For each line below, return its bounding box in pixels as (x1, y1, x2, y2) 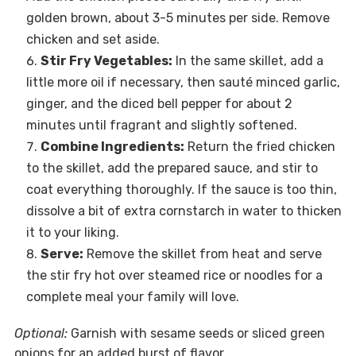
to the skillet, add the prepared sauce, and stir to (25, 160, 318, 176)
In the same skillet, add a (172, 52, 323, 68)
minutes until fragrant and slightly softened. (25, 117, 297, 133)
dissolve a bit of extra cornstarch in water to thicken (25, 203, 342, 219)
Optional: (14, 325, 68, 341)
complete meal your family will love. (25, 288, 239, 304)
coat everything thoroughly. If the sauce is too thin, (25, 181, 337, 197)
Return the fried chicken (184, 138, 335, 154)
